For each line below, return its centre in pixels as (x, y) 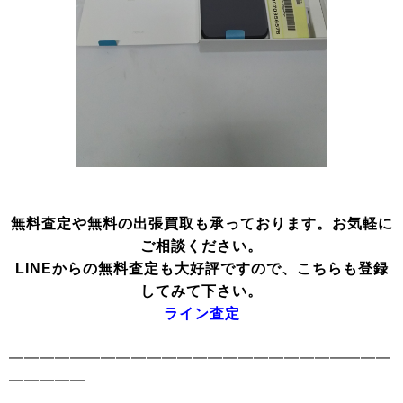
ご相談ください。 (201, 246)
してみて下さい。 (201, 291)
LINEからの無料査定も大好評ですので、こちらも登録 (201, 268)
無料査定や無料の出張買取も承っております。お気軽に (201, 223)
